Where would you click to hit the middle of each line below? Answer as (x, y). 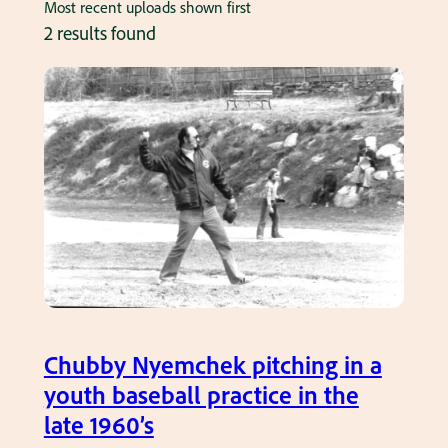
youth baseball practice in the (201, 394)
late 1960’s (98, 424)
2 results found (99, 33)
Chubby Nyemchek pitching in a (212, 364)
